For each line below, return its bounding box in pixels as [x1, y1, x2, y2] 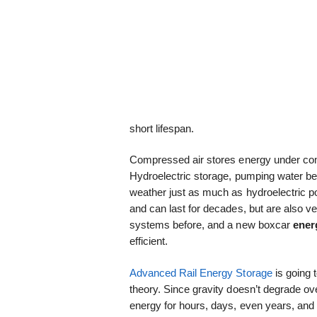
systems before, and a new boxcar [129, 219, 293, 231]
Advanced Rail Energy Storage [129, 267, 272, 279]
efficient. [129, 235, 168, 248]
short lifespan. [129, 122, 195, 134]
